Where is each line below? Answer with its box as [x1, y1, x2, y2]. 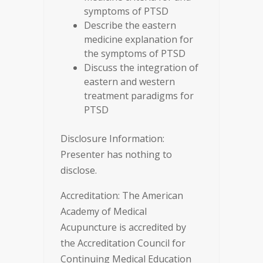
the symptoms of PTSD [84, 47, 186, 60]
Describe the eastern [84, 19, 176, 32]
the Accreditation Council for [60, 237, 186, 249]
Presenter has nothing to [60, 148, 172, 161]
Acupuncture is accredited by [60, 221, 186, 234]
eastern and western [84, 75, 175, 88]
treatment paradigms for [84, 89, 194, 102]
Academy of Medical [60, 205, 147, 218]
